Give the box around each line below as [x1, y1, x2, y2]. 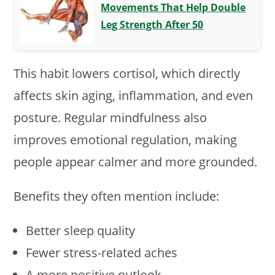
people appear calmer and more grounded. [14, 153, 258, 170]
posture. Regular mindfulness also [14, 109, 207, 126]
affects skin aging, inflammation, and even [14, 87, 254, 104]
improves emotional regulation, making [14, 131, 238, 148]
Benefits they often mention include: [14, 188, 220, 204]
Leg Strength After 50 [101, 18, 204, 31]
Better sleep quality [26, 222, 136, 239]
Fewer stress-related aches [26, 244, 178, 261]
